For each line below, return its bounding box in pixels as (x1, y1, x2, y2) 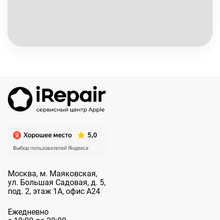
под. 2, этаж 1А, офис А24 (8, 186, 100, 196)
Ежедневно (8, 207, 49, 217)
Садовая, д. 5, (54, 177, 106, 187)
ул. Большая (8, 177, 54, 187)
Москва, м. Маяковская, (8, 168, 97, 178)
